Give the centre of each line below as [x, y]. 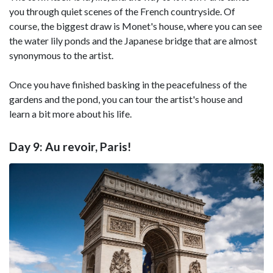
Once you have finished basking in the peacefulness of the [128, 85]
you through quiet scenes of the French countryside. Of [122, 12]
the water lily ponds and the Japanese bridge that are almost [133, 41]
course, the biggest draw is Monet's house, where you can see [136, 26]
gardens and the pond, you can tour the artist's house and [126, 99]
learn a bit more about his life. [70, 114]
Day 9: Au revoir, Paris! [70, 146]
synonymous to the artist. [61, 55]
